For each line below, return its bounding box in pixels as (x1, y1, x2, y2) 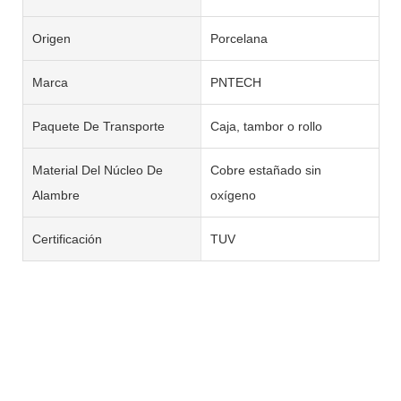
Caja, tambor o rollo (209, 118, 322, 133)
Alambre (32, 187, 80, 202)
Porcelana (209, 30, 268, 46)
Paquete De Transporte (32, 118, 165, 133)
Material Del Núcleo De (32, 162, 163, 177)
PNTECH (209, 74, 261, 90)
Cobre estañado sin (209, 162, 321, 177)
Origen (32, 30, 71, 46)
